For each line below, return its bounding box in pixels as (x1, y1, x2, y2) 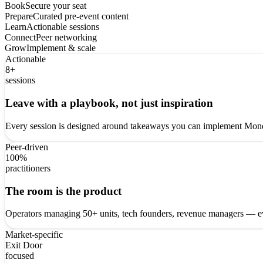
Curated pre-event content (33, 11, 129, 22)
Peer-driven (5, 141, 48, 152)
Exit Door (5, 240, 42, 251)
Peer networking (36, 32, 97, 43)
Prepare (5, 11, 33, 22)
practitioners (5, 163, 50, 173)
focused (5, 251, 34, 261)
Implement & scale (26, 43, 96, 53)
